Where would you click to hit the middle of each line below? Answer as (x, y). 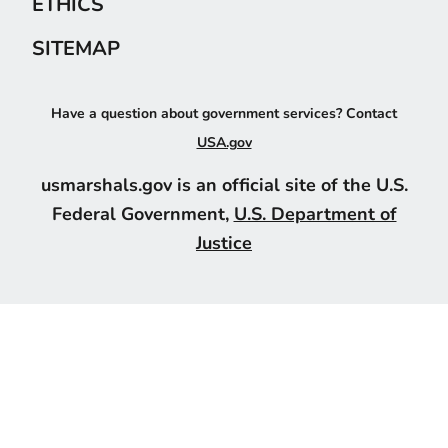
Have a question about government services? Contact (224, 114)
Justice (224, 243)
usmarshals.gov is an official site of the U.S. (224, 185)
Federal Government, (142, 214)
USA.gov (224, 143)
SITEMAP (76, 47)
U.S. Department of (315, 214)
